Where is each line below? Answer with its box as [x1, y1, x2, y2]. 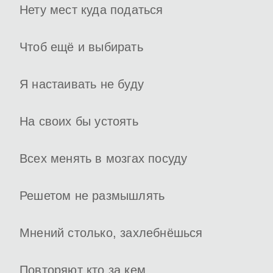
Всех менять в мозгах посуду [19, 152, 188, 166]
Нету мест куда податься [19, 3, 163, 17]
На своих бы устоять [19, 115, 138, 129]
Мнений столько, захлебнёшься [19, 226, 203, 240]
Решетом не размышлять [19, 189, 165, 203]
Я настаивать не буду [19, 77, 144, 91]
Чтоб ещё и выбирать [19, 40, 143, 54]
